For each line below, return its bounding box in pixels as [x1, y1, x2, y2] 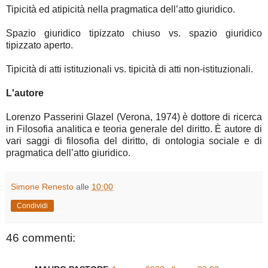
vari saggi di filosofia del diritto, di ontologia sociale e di [6, 136, 262, 147]
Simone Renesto [11, 182, 74, 192]
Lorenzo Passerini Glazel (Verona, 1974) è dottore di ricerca [6, 112, 262, 123]
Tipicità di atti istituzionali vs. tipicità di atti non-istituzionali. [6, 64, 253, 75]
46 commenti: [6, 232, 75, 245]
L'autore [6, 88, 44, 99]
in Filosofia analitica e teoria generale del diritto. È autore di [6, 124, 262, 135]
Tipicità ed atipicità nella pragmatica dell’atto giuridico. [6, 4, 235, 15]
